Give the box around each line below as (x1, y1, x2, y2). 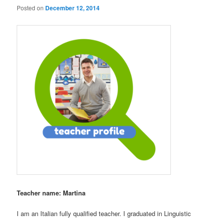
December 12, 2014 (45, 3, 100, 12)
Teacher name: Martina (17, 188, 86, 198)
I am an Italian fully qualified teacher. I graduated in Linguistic (17, 209, 192, 219)
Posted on (17, 3, 46, 12)
